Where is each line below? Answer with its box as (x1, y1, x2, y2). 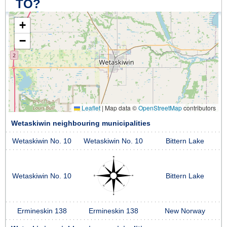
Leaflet (80, 103, 100, 112)
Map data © (103, 103, 138, 112)
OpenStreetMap (138, 103, 182, 112)
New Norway (165, 207, 205, 215)
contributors (182, 103, 216, 112)
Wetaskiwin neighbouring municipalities (11, 119, 150, 127)
